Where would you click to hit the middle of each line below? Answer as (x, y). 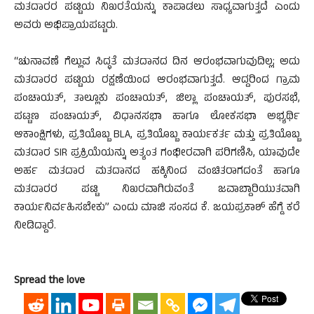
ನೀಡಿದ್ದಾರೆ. (35, 227)
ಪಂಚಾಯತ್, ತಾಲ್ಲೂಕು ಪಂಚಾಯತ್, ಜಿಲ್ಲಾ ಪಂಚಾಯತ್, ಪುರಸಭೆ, (157, 99)
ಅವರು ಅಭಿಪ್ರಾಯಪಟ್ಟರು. (66, 26)
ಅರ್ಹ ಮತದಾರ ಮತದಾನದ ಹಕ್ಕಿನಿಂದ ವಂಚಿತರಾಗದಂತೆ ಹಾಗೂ (157, 172)
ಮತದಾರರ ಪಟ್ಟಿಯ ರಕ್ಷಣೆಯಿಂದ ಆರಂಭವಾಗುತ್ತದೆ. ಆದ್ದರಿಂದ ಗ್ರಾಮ (157, 81)
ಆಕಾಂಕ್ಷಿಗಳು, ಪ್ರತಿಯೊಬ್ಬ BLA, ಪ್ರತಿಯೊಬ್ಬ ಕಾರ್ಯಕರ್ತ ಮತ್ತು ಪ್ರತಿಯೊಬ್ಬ (157, 136)
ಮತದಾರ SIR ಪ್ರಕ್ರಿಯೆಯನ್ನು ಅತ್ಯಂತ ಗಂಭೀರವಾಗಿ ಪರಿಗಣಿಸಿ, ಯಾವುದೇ (157, 154)
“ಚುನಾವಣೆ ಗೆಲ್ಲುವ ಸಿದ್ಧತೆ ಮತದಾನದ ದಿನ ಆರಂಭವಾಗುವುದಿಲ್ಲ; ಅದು (157, 63)
